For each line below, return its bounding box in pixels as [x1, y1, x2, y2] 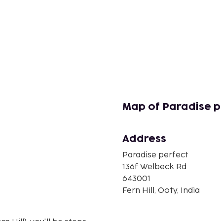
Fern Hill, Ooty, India [122, 186, 200, 196]
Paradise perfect [122, 150, 188, 160]
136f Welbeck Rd [122, 162, 186, 172]
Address [122, 134, 166, 145]
